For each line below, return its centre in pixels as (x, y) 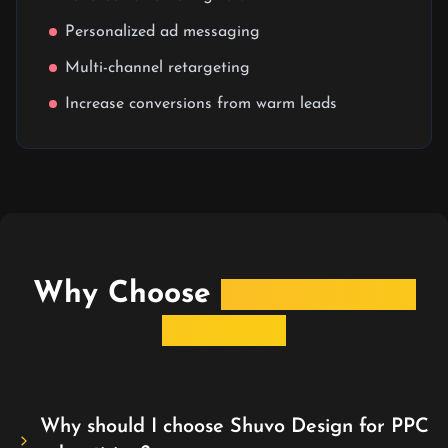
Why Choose (121, 294)
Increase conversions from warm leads (201, 104)
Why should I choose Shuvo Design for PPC (234, 427)
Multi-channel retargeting (157, 68)
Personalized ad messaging (162, 32)
